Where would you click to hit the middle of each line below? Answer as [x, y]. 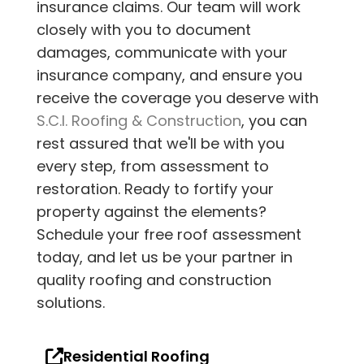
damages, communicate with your [162, 53]
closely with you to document [144, 30]
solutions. [71, 303]
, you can [274, 121]
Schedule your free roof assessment [169, 235]
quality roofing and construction [154, 280]
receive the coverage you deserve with [178, 98]
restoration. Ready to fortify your [155, 189]
